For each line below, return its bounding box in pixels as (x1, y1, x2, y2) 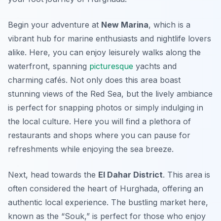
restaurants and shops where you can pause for (8, 130, 190, 141)
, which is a (148, 20, 190, 30)
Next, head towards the (8, 170, 98, 180)
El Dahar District (98, 170, 163, 180)
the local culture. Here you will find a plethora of (8, 116, 191, 127)
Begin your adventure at (8, 20, 101, 30)
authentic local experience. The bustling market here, (8, 197, 208, 208)
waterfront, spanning (8, 61, 89, 72)
